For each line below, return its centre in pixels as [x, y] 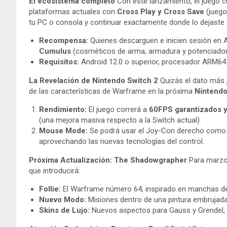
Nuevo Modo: [63, 199]
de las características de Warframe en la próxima [112, 91]
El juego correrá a [118, 109]
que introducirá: [54, 171]
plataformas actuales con [73, 11]
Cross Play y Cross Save [161, 11]
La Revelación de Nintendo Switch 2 [93, 80]
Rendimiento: [63, 109]
